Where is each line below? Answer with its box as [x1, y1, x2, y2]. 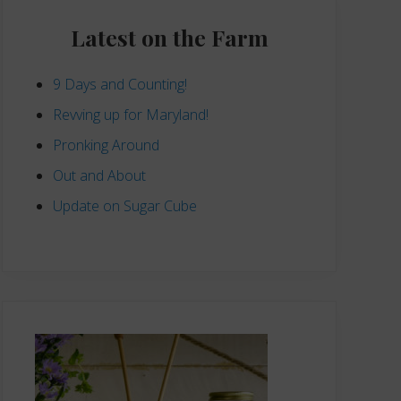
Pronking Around [53, 134, 159, 155]
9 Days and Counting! [53, 73, 187, 94]
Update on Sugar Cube [53, 195, 197, 216]
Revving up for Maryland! [53, 104, 209, 124]
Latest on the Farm [70, 21, 269, 52]
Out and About [53, 165, 146, 185]
